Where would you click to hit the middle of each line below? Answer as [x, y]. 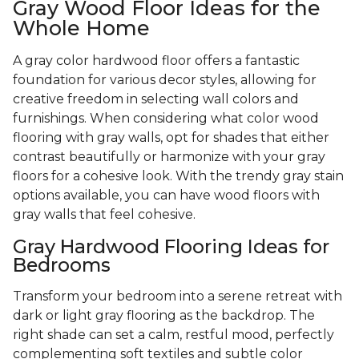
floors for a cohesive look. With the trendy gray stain [178, 176]
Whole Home [81, 28]
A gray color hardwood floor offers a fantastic [156, 61]
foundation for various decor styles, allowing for [165, 80]
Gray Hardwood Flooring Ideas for [171, 247]
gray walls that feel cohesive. [106, 215]
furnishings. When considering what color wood [166, 119]
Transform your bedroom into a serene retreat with [177, 296]
